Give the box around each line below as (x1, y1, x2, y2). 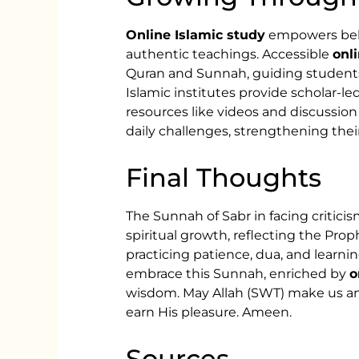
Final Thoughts (126, 161, 322, 193)
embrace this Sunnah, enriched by (126, 265, 350, 281)
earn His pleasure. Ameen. (126, 304, 292, 320)
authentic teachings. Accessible (126, 46, 333, 63)
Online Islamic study (126, 27, 266, 43)
